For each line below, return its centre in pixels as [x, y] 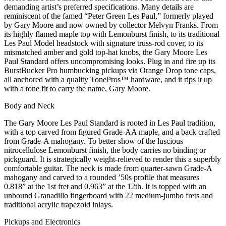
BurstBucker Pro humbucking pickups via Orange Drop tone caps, [110, 70]
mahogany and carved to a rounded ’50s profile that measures [102, 177]
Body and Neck [29, 105]
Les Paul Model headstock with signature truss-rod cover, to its [104, 43]
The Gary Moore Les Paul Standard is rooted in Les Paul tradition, [110, 123]
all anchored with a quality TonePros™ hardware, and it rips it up [108, 79]
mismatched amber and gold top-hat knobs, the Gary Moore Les [106, 52]
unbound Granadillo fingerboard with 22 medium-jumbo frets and [108, 195]
